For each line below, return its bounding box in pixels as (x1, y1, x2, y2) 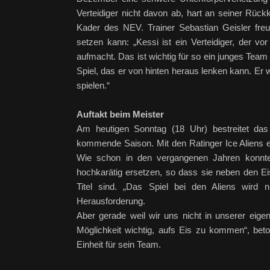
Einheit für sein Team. (77, 239, 161, 250)
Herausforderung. (77, 196, 145, 206)
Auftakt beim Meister (77, 109, 164, 119)
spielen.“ (77, 80, 110, 90)
